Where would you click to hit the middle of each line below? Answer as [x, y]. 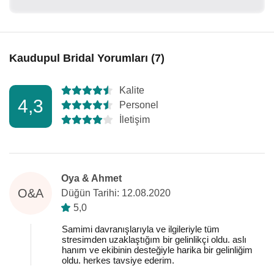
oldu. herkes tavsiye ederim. [118, 260]
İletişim [135, 120]
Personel [139, 105]
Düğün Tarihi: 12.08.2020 [116, 193]
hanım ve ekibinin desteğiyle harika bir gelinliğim [157, 250]
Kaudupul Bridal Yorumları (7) [87, 58]
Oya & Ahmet [91, 178]
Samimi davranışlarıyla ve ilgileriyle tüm [141, 229]
